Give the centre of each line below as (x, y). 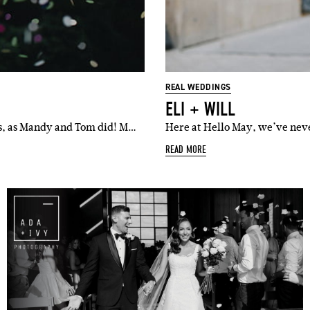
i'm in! (155, 52)
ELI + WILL (200, 110)
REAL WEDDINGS (198, 88)
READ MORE (186, 150)
